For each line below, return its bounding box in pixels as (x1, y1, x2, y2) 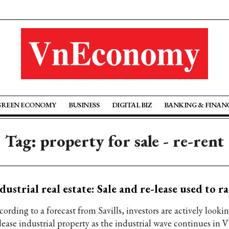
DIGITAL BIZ (111, 100, 152, 109)
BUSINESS (68, 100, 100, 109)
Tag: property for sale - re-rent (5, 130, 224, 152)
